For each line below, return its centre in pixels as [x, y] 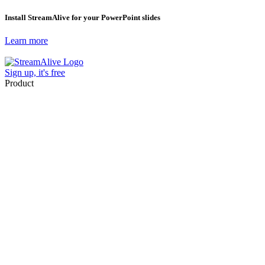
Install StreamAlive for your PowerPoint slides [83, 18]
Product [19, 83]
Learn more [26, 41]
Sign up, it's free [35, 73]
